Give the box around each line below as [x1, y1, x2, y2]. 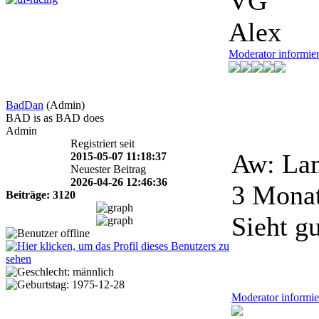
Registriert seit [70, 137, 135, 150]
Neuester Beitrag [70, 163, 146, 176]
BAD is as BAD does [6, 112, 104, 125]
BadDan [6, 99, 43, 112]
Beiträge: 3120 [6, 189, 75, 202]
